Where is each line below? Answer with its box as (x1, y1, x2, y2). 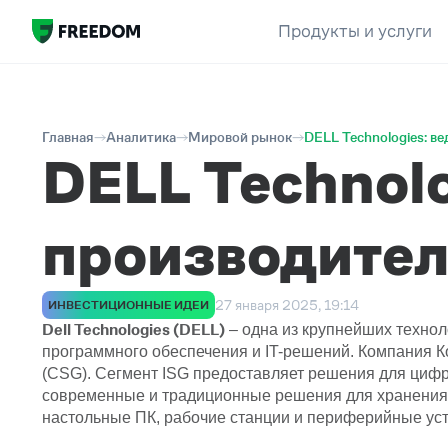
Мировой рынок (188, 129, 292, 145)
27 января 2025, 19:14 (215, 296, 359, 313)
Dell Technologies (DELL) (42, 321, 225, 338)
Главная (42, 129, 94, 145)
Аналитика (106, 129, 176, 145)
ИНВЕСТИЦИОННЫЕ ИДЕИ (48, 298, 209, 312)
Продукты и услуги (277, 21, 432, 41)
